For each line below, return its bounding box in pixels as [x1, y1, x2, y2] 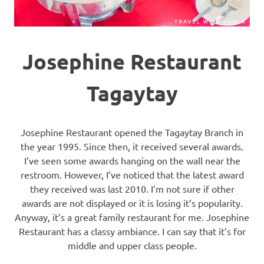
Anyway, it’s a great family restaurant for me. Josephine [15, 211, 249, 223]
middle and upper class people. [67, 239, 197, 252]
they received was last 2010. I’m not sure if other [29, 183, 235, 195]
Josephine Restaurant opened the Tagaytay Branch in [21, 126, 243, 138]
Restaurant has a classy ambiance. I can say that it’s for [18, 225, 246, 237]
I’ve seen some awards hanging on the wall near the [24, 154, 240, 167]
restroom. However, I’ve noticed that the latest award [20, 169, 244, 181]
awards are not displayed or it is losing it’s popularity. [21, 197, 243, 209]
